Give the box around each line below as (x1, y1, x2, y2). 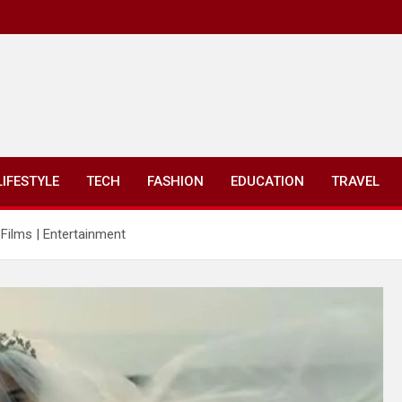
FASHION (147, 173, 204, 189)
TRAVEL (331, 173, 380, 189)
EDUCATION (231, 173, 304, 189)
